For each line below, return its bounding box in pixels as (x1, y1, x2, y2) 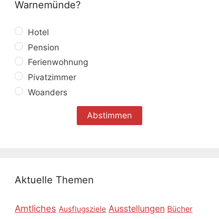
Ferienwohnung (25, 57, 88, 67)
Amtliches (15, 203, 56, 214)
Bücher (167, 204, 193, 214)
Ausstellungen (109, 203, 165, 214)
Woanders (25, 88, 68, 98)
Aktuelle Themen (15, 174, 94, 186)
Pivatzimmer (25, 72, 77, 83)
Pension (25, 42, 60, 52)
